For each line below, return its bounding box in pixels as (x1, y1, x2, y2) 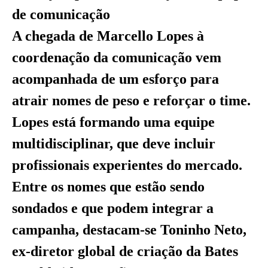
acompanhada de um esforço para (12, 71, 219, 87)
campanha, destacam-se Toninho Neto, (12, 222, 246, 238)
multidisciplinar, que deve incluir (12, 136, 215, 152)
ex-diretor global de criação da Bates (12, 243, 238, 260)
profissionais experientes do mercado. (12, 157, 242, 173)
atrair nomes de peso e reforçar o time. (12, 93, 251, 109)
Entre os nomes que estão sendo (12, 179, 205, 195)
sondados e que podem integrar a (12, 200, 214, 217)
